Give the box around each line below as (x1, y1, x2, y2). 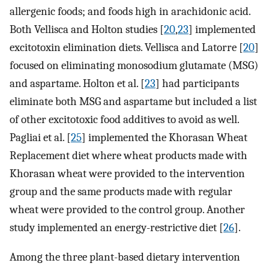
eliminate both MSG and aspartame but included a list (10, 95, 257, 109)
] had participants (156, 77, 239, 91)
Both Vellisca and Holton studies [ (10, 23, 164, 37)
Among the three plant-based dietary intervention (10, 250, 240, 264)
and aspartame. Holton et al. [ (10, 77, 145, 91)
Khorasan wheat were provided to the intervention (10, 167, 245, 181)
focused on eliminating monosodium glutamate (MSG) (10, 59, 258, 73)
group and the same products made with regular (10, 185, 232, 199)
